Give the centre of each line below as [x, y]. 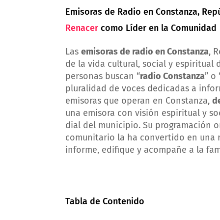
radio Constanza [172, 76]
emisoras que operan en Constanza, [139, 100]
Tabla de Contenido [105, 201]
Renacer [83, 28]
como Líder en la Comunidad [159, 28]
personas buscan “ [103, 76]
